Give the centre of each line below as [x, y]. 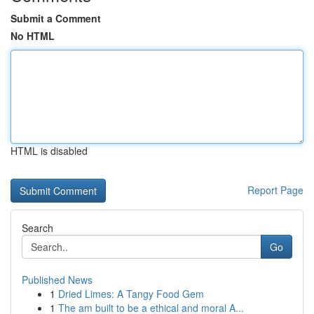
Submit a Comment [56, 18]
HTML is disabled [49, 151]
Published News [57, 280]
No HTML [33, 36]
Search [37, 228]
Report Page [275, 190]
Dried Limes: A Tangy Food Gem [131, 294]
